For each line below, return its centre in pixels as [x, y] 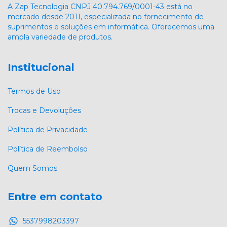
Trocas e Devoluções [44, 111]
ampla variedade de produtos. [60, 37]
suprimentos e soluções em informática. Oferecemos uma [111, 27]
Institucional [41, 67]
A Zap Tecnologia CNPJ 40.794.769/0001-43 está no [100, 6]
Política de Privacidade [48, 130]
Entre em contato [55, 197]
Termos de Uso [34, 91]
